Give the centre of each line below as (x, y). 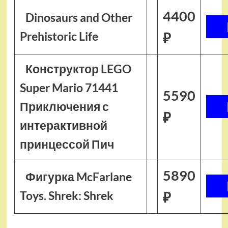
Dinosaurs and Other (79, 17)
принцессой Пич (67, 144)
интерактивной (63, 125)
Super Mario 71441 (69, 88)
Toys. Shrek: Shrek (66, 195)
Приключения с (64, 106)
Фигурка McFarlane (79, 177)
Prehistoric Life (59, 36)
